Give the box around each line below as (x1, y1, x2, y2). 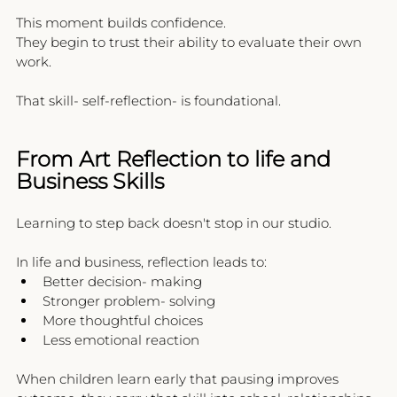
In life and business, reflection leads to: (16, 253, 267, 271)
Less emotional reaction (43, 331, 199, 349)
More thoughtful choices (43, 312, 203, 330)
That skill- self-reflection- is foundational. (16, 92, 281, 110)
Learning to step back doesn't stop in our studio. (16, 214, 331, 232)
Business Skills (16, 168, 164, 195)
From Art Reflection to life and (16, 146, 336, 173)
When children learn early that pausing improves (16, 370, 342, 388)
